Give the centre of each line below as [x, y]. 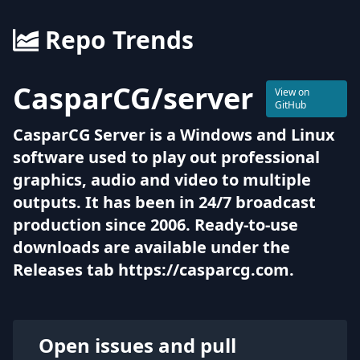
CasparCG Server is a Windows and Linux [174, 135]
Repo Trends [119, 40]
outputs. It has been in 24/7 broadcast [164, 202]
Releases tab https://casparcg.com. [153, 270]
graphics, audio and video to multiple [162, 180]
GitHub [290, 105]
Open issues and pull [137, 345]
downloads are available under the [151, 247]
